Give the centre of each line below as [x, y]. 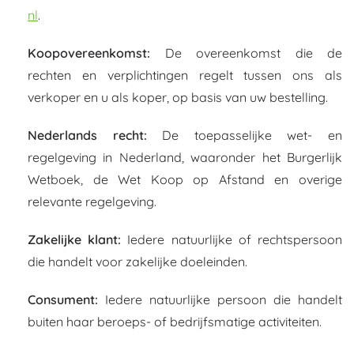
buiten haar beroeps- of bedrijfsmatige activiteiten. [175, 322]
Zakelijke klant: [75, 239]
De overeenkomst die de [246, 53]
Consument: [63, 299]
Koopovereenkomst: [89, 53]
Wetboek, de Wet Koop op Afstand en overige [185, 179]
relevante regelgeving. [92, 201]
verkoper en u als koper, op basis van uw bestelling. [178, 97]
